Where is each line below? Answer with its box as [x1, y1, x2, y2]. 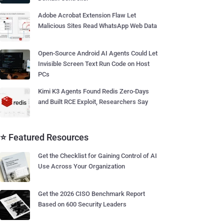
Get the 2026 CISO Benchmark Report [38, 190, 145, 197]
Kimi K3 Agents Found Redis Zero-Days [38, 87, 149, 95]
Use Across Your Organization [38, 162, 125, 170]
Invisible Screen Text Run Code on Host [38, 60, 149, 67]
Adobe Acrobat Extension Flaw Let [38, 11, 136, 19]
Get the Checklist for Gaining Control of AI [38, 152, 157, 159]
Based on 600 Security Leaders [38, 200, 126, 208]
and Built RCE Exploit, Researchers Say [38, 98, 148, 105]
